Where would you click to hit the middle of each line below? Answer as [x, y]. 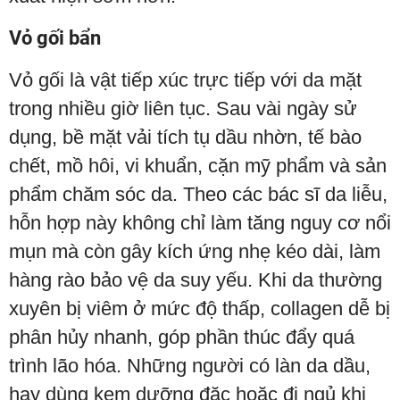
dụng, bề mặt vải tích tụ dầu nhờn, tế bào [185, 137]
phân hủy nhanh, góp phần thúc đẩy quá [182, 337]
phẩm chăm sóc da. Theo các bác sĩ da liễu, [198, 194]
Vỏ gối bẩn [55, 38]
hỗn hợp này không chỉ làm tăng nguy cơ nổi [200, 223]
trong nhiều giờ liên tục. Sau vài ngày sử [183, 108]
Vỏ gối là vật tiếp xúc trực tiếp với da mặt [185, 80]
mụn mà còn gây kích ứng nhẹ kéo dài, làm [195, 251]
